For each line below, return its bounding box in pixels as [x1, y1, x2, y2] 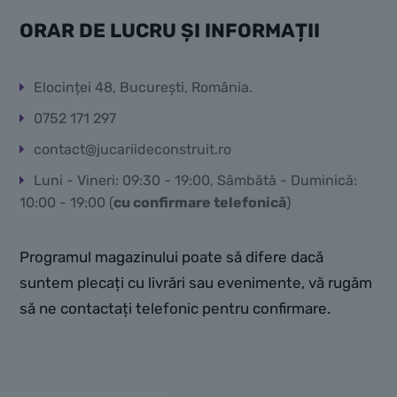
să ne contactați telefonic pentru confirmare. [19, 299, 331, 317]
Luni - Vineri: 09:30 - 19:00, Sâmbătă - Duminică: [34, 171, 357, 189]
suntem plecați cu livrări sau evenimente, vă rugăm [19, 273, 372, 292]
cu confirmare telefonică [113, 193, 286, 211]
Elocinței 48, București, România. [34, 78, 253, 96]
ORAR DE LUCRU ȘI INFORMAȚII [19, 18, 320, 43]
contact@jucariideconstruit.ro [34, 140, 231, 158]
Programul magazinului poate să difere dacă [19, 247, 323, 266]
